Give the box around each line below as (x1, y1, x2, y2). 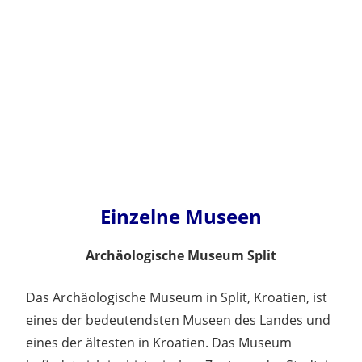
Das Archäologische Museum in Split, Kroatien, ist (26, 288, 327, 306)
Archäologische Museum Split (86, 246, 276, 264)
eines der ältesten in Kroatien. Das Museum (26, 333, 292, 351)
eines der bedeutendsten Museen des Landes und (26, 310, 330, 329)
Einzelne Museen (100, 202, 262, 229)
